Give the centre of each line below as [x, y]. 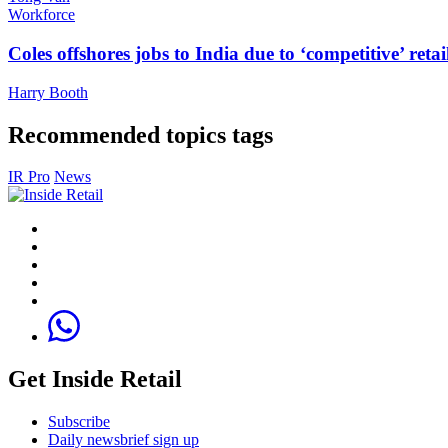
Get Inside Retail [95, 379]
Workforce [41, 15]
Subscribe [79, 422]
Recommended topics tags [140, 134]
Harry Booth [48, 92]
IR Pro [29, 177]
